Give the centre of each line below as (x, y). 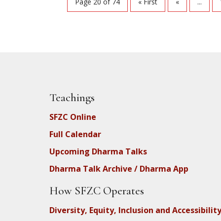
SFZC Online (73, 117)
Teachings (72, 97)
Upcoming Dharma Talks (98, 151)
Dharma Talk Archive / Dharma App (119, 168)
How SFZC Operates (97, 191)
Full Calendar (75, 134)
